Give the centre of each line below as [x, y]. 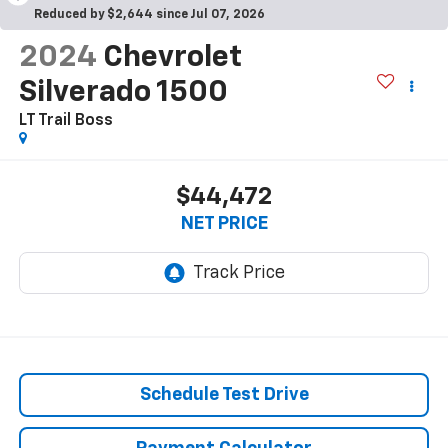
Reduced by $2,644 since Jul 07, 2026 [149, 14]
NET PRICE [224, 223]
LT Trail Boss [65, 121]
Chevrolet [172, 58]
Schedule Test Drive [224, 394]
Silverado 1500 [123, 93]
